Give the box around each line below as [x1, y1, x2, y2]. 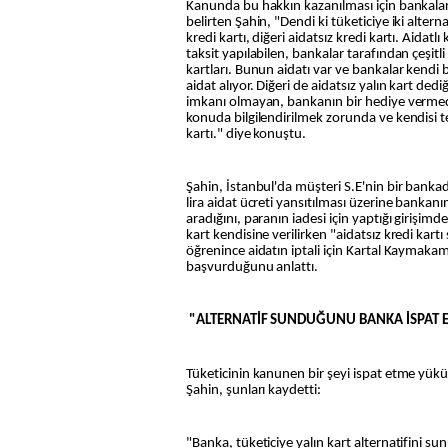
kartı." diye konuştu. [186, 126, 307, 142]
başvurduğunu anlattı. [186, 259, 319, 275]
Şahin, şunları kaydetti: [186, 382, 322, 398]
